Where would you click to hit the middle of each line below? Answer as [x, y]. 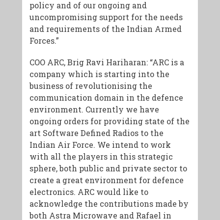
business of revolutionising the [91, 86]
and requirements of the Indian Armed [105, 29]
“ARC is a [166, 62]
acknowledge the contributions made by [109, 204]
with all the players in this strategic [101, 157]
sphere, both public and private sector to [108, 168]
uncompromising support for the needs [106, 17]
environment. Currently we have [94, 110]
